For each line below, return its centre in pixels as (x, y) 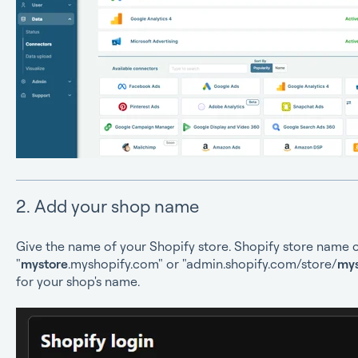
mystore (44, 263)
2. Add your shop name (107, 206)
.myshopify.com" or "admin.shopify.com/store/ (202, 263)
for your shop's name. (78, 281)
